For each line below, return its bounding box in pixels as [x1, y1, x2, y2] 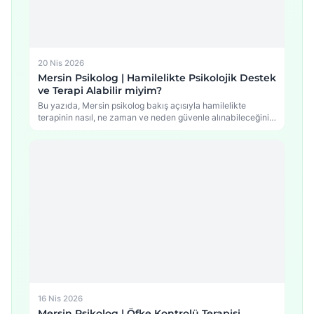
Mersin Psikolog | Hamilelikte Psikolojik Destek [38, 72, 276, 84]
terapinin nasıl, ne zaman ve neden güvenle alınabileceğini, [38, 112, 271, 123]
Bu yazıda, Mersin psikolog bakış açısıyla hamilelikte [38, 100, 246, 111]
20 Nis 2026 [38, 58, 84, 69]
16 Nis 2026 [38, 294, 83, 304]
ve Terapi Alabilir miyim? [38, 85, 162, 97]
